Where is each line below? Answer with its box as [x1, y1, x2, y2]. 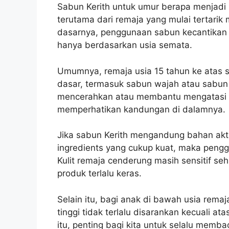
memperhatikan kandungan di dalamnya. [57, 104, 225, 114]
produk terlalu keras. [57, 168, 142, 179]
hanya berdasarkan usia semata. [57, 40, 192, 51]
